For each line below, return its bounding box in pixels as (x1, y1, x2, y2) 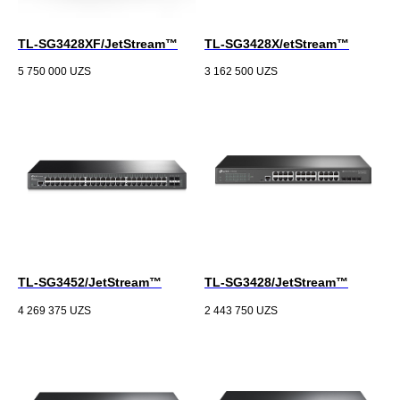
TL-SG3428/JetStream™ (204, 275, 348, 290)
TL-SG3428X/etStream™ (204, 36, 349, 51)
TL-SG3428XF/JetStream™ (18, 36, 178, 51)
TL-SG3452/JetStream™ (18, 275, 162, 290)
